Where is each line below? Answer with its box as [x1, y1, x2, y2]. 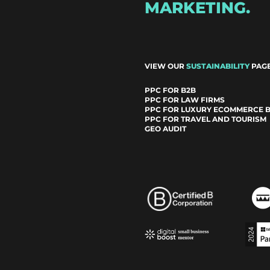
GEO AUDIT [145, 124, 186, 134]
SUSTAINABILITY [186, 61, 250, 71]
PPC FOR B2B [145, 86, 196, 95]
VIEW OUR [145, 61, 186, 71]
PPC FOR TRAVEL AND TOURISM [145, 115, 266, 124]
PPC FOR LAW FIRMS [145, 95, 225, 105]
